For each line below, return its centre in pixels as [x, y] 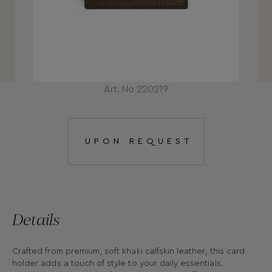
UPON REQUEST [139, 142]
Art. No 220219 [136, 90]
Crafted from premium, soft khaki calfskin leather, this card [128, 252]
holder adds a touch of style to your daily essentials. [118, 264]
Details [36, 219]
